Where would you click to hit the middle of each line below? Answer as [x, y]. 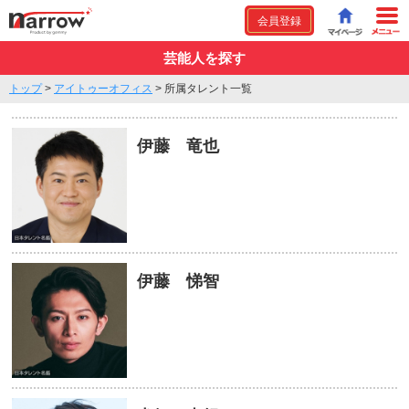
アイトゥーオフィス [103, 89]
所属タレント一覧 [208, 89]
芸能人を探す [204, 58]
